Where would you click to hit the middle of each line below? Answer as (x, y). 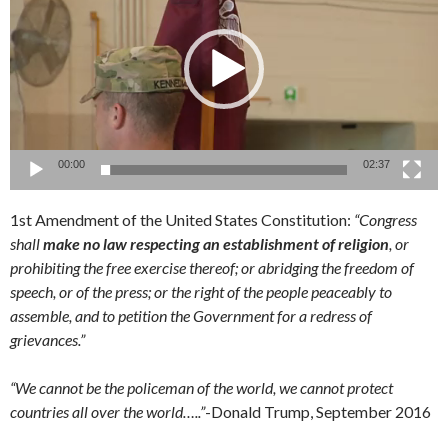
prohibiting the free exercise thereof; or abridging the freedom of (212, 267)
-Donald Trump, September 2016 (318, 411)
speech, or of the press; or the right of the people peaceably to (201, 291)
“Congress (384, 219)
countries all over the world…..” (107, 411)
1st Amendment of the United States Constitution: (180, 219)
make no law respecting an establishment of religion (216, 243)
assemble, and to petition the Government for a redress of (191, 315)
